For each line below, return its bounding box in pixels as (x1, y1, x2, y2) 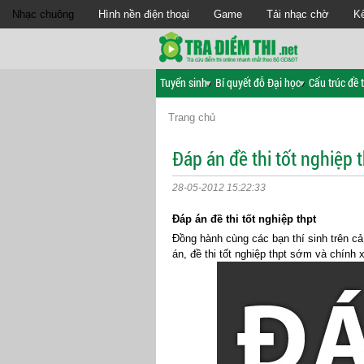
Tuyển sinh (160, 75, 207, 90)
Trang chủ (168, 111, 215, 123)
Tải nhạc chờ (266, 8, 329, 20)
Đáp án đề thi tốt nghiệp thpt (172, 213, 316, 225)
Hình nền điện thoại (98, 8, 189, 20)
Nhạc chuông (12, 8, 74, 20)
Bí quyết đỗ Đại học (215, 75, 301, 90)
